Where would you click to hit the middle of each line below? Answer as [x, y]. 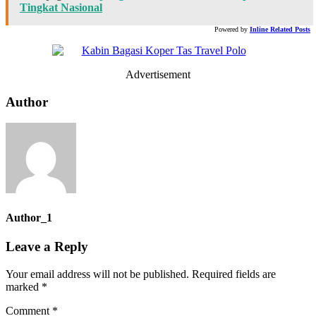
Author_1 [29, 217]
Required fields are [234, 274]
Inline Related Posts [280, 29]
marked [24, 286]
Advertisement [158, 74]
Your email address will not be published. [97, 274]
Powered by [231, 29]
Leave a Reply [47, 246]
